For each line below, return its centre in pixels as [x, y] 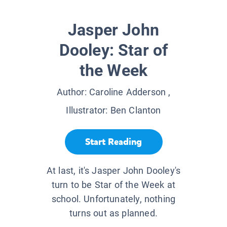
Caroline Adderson [128, 92]
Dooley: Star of [113, 50]
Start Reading [113, 142]
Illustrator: [88, 110]
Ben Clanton [136, 110]
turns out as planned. [113, 213]
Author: [73, 92]
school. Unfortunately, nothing [113, 199]
